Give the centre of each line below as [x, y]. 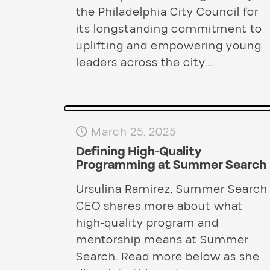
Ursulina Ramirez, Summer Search [171, 190]
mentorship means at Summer [162, 240]
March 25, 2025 [133, 132]
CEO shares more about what [159, 206]
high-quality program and [147, 223]
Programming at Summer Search [171, 165]
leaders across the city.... [145, 63]
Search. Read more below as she [168, 257]
